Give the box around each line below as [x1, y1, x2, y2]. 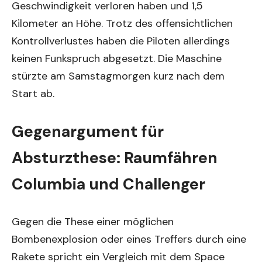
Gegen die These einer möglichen [12, 215, 174, 229]
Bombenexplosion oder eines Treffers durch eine [12, 232, 246, 246]
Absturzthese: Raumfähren [12, 147, 218, 168]
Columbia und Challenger [12, 174, 205, 194]
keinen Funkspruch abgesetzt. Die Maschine [12, 51, 222, 65]
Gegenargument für [12, 121, 164, 142]
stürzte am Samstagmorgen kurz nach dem [12, 69, 225, 83]
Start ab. [12, 87, 54, 101]
